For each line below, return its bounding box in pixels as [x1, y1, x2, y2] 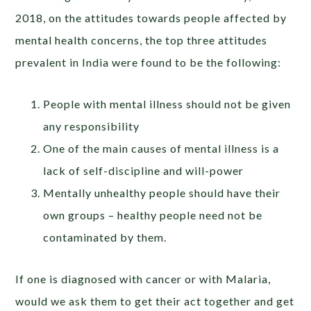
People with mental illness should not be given [43, 97, 292, 111]
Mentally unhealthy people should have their [43, 186, 281, 200]
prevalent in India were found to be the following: [15, 56, 282, 69]
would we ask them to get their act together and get [15, 294, 295, 308]
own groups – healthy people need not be [43, 208, 263, 222]
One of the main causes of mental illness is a [43, 142, 280, 155]
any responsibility [43, 119, 140, 133]
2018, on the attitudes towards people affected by [15, 11, 287, 25]
